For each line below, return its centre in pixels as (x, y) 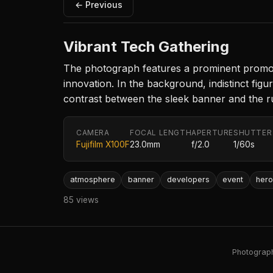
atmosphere (92, 180)
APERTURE (213, 133)
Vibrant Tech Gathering (146, 47)
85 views (81, 200)
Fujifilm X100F (103, 145)
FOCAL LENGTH (161, 133)
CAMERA (93, 133)
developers (188, 180)
